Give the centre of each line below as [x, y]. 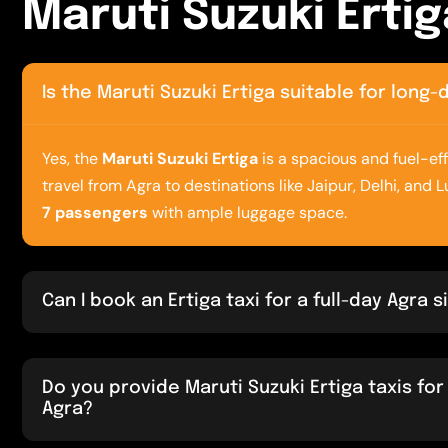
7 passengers [95, 212]
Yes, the [72, 158]
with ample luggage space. [248, 212]
